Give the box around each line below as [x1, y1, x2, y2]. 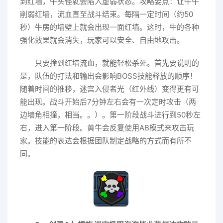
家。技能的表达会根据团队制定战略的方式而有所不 [20, 135, 192, 145]
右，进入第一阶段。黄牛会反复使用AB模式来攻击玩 [20, 122, 194, 132]
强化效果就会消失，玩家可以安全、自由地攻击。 [20, 35, 184, 45]
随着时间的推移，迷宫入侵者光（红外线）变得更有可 [20, 84, 199, 94]
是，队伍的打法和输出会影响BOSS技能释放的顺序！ [20, 71, 197, 81]
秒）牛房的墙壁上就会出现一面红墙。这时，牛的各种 [20, 22, 199, 32]
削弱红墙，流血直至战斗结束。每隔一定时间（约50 [20, 9, 193, 19]
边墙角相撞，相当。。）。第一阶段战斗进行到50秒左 [20, 110, 201, 119]
